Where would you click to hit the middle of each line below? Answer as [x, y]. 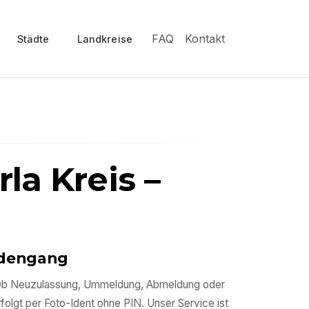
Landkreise [104, 39]
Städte [33, 39]
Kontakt [205, 38]
